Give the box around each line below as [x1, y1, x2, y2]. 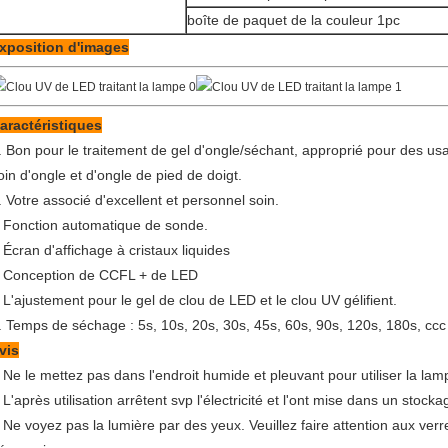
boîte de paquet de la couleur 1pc [187, 12, 400, 28]
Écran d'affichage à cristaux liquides [3, 241, 230, 258]
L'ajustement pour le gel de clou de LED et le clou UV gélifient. [3, 291, 397, 308]
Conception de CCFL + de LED [3, 266, 198, 283]
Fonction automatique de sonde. [3, 216, 208, 233]
